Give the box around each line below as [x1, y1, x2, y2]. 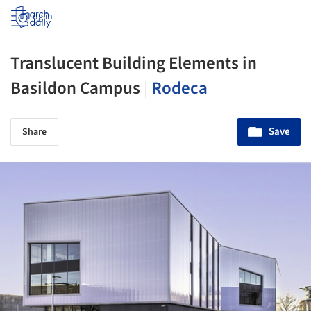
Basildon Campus [10, 76, 144, 101]
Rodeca [151, 76, 208, 101]
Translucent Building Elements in [10, 51, 257, 76]
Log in [28, 10, 53, 24]
